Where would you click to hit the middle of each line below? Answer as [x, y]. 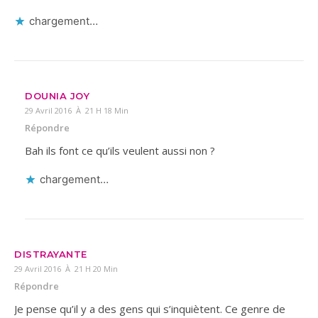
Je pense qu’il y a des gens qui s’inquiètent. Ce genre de [150, 308]
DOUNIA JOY [57, 95]
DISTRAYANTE [51, 254]
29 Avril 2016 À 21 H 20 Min [66, 268]
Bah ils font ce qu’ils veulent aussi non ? [120, 150]
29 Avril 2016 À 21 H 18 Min [77, 110]
